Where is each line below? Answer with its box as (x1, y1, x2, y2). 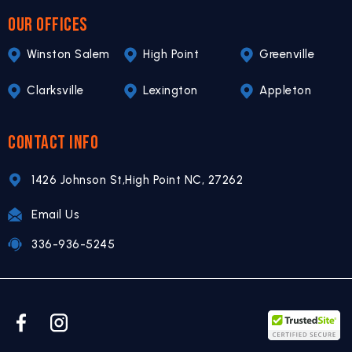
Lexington (143, 83, 198, 98)
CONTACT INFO (8, 131, 98, 155)
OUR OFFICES (8, 13, 88, 37)
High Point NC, (125, 173, 204, 188)
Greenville (259, 47, 314, 62)
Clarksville (27, 83, 84, 98)
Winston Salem (27, 47, 110, 62)
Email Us (31, 207, 79, 222)
